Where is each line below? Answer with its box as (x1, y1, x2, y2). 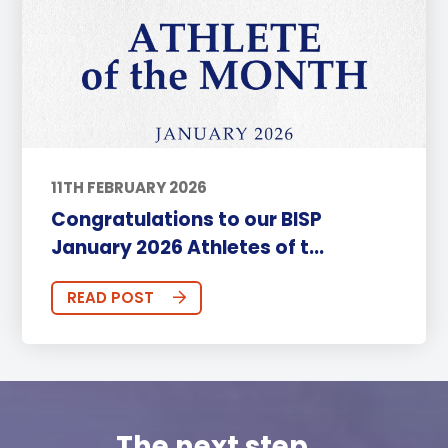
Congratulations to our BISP (50, 206, 322, 234)
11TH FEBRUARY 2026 (50, 176, 207, 198)
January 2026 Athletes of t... (50, 234, 324, 262)
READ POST (66, 287, 154, 309)
